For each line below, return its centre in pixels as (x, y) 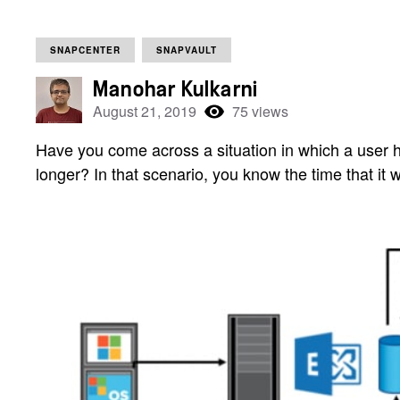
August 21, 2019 (145, 111)
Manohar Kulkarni (176, 89)
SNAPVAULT (187, 50)
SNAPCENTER (85, 50)
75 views (260, 111)
